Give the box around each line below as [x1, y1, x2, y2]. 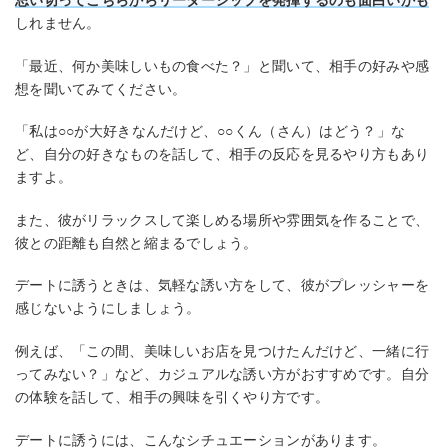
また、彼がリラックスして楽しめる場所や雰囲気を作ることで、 [15, 211, 430, 228]
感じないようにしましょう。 [15, 300, 201, 317]
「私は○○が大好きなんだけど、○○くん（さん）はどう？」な [15, 123, 406, 140]
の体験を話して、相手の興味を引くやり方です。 [15, 389, 330, 406]
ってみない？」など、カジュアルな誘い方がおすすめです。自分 [15, 366, 430, 383]
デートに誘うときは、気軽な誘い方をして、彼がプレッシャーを [15, 277, 430, 294]
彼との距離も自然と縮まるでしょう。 [15, 234, 258, 251]
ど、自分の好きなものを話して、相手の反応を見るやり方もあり [15, 146, 430, 163]
